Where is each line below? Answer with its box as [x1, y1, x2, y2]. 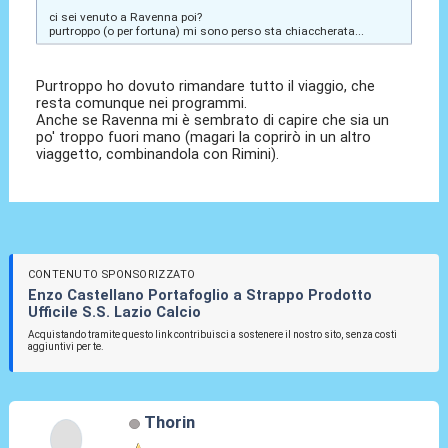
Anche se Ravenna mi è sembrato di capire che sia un [36, 111, 390, 130]
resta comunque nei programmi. [36, 94, 248, 113]
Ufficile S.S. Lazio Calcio [27, 303, 201, 322]
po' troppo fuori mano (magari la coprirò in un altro [36, 128, 372, 147]
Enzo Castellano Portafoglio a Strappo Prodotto [27, 286, 372, 305]
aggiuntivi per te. [27, 340, 104, 352]
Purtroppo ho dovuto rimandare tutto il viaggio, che [36, 77, 376, 96]
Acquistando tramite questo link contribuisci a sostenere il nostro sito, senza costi [27, 328, 397, 340]
